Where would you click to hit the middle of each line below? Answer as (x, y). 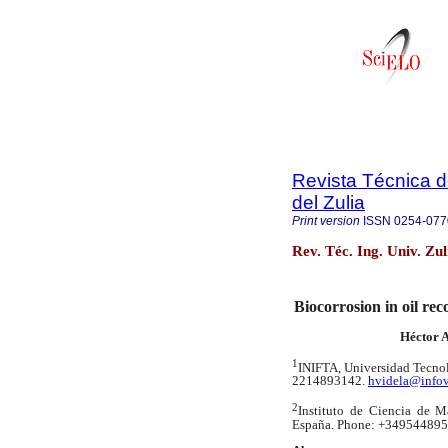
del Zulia (328, 202)
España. (314, 424)
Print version (326, 221)
